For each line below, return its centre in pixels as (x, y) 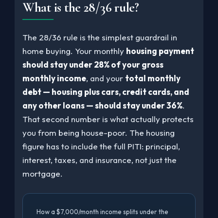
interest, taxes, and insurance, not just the (100, 160)
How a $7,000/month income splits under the (102, 212)
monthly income (54, 78)
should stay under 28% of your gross (93, 64)
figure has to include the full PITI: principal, (101, 146)
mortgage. (43, 173)
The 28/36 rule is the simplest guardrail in (100, 37)
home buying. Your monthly (74, 51)
